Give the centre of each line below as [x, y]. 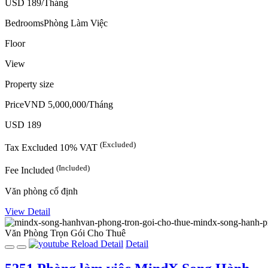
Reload [85, 243]
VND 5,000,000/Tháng [68, 104]
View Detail [28, 211]
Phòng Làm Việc [76, 23]
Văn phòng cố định [41, 191]
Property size [29, 84]
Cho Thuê [106, 233]
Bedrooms [24, 23]
